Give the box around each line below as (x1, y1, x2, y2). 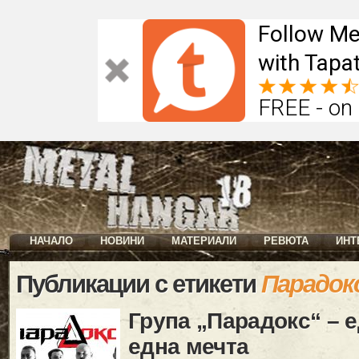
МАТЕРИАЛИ (171, 235, 236, 247)
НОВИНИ (100, 235, 144, 247)
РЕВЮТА (264, 235, 309, 247)
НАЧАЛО (30, 235, 73, 247)
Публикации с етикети (16, 270, 261, 298)
